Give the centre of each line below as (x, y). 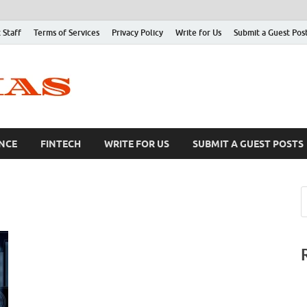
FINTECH (61, 144)
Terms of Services (66, 32)
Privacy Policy (137, 32)
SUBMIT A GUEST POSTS (248, 144)
